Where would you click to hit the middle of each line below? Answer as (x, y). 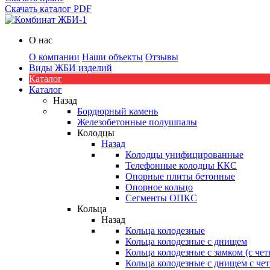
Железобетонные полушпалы (137, 122)
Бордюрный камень (118, 111)
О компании (54, 57)
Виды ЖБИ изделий (71, 68)
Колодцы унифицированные (184, 155)
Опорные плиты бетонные (180, 176)
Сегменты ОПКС (161, 198)
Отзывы (162, 57)
